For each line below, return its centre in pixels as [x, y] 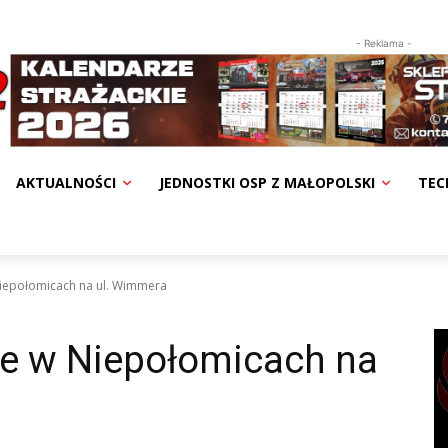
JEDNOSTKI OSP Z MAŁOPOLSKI [267, 182]
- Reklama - [384, 42]
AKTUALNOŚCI [66, 182]
